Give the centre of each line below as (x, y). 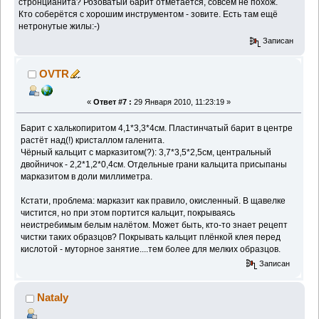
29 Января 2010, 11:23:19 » (181, 101)
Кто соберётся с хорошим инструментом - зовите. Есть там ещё (148, 15)
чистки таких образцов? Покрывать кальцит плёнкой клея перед (151, 237)
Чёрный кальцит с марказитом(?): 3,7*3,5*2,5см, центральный (146, 152)
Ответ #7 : (113, 101)
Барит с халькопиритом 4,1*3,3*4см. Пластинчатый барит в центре (157, 128)
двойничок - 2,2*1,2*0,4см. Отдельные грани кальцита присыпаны (154, 164)
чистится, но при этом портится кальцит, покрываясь (128, 213)
